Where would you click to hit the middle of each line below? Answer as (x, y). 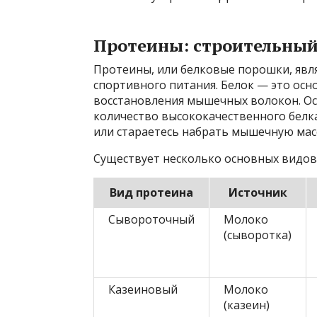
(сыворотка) (258, 235)
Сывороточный (151, 219)
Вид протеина (151, 192)
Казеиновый (143, 289)
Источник (258, 192)
